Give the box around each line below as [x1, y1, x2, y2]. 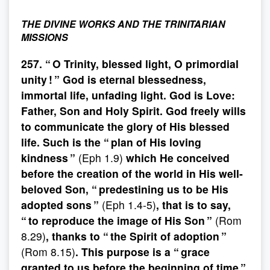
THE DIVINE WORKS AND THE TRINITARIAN [21, 17, 225, 31]
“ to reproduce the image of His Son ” [21, 213, 215, 228]
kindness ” [21, 150, 78, 165]
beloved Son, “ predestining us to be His [21, 181, 228, 196]
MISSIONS [21, 30, 68, 44]
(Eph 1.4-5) [102, 197, 156, 212]
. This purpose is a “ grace [75, 244, 210, 259]
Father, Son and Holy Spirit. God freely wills [21, 103, 246, 118]
